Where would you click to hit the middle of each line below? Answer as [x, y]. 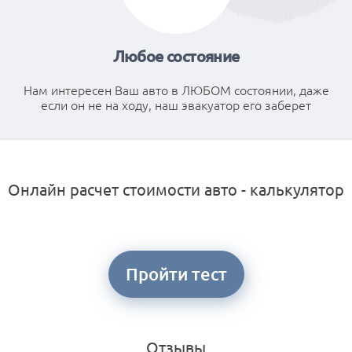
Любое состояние [176, 56]
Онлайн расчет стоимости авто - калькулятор [176, 189]
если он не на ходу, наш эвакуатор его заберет [176, 104]
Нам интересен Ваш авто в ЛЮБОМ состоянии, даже [176, 90]
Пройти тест [176, 274]
